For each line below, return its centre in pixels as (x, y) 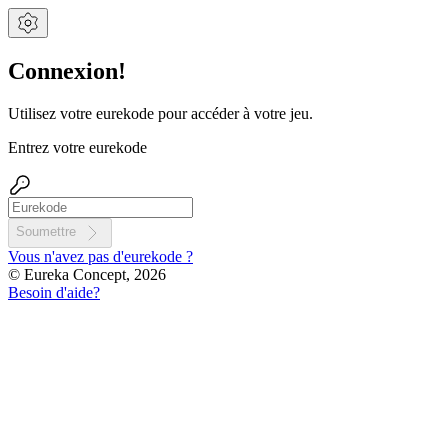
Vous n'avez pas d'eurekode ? (100, 256)
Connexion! (67, 70)
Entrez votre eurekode (77, 147)
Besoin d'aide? (54, 292)
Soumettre (48, 232)
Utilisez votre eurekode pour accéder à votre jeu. (160, 113)
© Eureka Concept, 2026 (87, 274)
